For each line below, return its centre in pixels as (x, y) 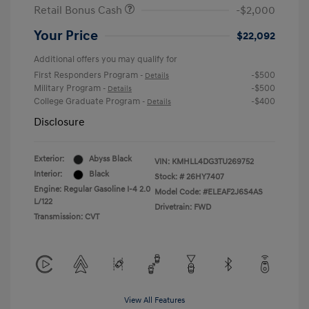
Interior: (48, 175)
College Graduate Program (88, 102)
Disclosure (59, 122)
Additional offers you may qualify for (106, 60)
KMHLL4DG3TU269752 (213, 162)
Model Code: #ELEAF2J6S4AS (209, 192)
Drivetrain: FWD (183, 208)
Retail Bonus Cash (79, 11)
